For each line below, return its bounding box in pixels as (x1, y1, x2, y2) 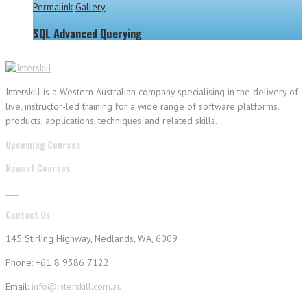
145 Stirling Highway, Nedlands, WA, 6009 (5, 232, 177, 245)
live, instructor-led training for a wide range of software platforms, (5, 99, 279, 112)
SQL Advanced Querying (33, 24, 142, 42)
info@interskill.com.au (32, 280, 122, 293)
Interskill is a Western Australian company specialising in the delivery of (5, 85, 298, 98)
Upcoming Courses (5, 137, 81, 151)
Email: (5, 280, 32, 293)
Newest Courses (5, 160, 71, 175)
